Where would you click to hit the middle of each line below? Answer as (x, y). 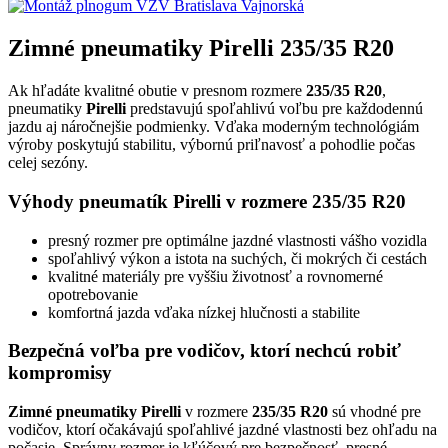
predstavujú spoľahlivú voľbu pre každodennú (274, 109)
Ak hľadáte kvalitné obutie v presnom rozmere (157, 91)
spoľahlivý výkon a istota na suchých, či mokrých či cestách (237, 258)
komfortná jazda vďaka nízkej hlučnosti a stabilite (204, 312)
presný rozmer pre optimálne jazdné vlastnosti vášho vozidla (237, 240)
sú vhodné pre (374, 411)
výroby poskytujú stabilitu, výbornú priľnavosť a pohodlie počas (211, 145)
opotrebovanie (93, 294)
